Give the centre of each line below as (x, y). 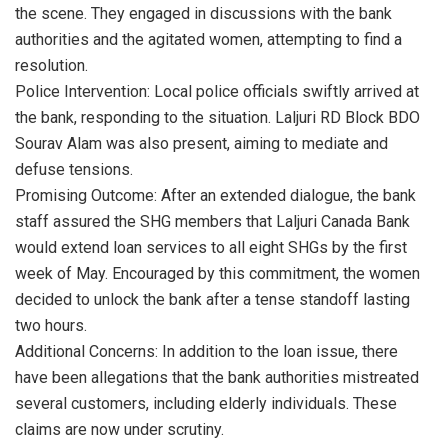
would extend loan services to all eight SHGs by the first (211, 247)
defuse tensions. (74, 169)
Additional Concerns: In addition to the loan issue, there (206, 351)
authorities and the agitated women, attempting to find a (208, 39)
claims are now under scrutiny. (119, 429)
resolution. (51, 65)
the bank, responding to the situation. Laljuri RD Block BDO (217, 117)
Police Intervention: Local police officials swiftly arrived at (217, 91)
